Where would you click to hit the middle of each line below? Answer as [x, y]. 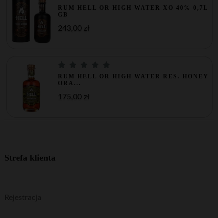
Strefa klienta [30, 158]
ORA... [70, 83]
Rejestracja [23, 198]
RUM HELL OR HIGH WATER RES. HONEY [134, 77]
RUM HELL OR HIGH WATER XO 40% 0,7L [133, 8]
